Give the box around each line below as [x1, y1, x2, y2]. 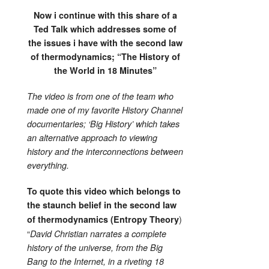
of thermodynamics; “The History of [30, 50, 180, 62]
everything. [27, 159, 69, 171]
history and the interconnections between [27, 145, 183, 157]
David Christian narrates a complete [30, 227, 166, 240]
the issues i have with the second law [28, 36, 183, 49]
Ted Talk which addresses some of [34, 22, 177, 35]
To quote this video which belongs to [27, 184, 181, 197]
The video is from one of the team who [27, 89, 174, 102]
